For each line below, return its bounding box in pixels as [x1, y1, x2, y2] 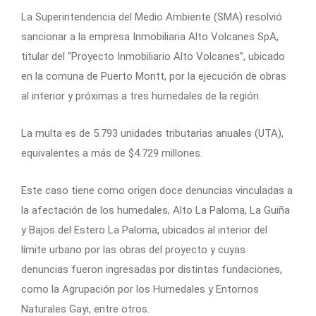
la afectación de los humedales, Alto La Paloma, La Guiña [21, 204, 290, 217]
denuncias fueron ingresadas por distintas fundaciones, [21, 263, 282, 276]
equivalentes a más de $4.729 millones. [21, 147, 202, 160]
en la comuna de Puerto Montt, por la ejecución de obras [21, 70, 286, 83]
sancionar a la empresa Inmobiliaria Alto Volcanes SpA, [21, 30, 279, 44]
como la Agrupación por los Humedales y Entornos [21, 283, 259, 296]
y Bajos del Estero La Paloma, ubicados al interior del [21, 224, 267, 237]
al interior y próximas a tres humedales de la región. [21, 90, 261, 103]
